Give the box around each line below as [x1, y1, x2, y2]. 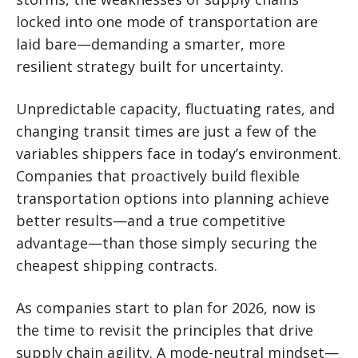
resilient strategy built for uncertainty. [16, 56, 284, 76]
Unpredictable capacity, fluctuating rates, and [16, 98, 335, 118]
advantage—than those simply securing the [16, 233, 317, 253]
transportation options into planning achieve [16, 188, 329, 208]
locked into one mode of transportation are [16, 11, 318, 31]
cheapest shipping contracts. [16, 255, 217, 275]
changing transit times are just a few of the [16, 121, 316, 141]
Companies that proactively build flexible [16, 165, 300, 185]
